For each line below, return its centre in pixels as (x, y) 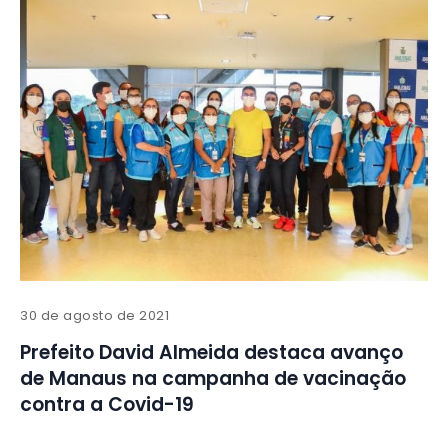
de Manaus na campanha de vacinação (213, 379)
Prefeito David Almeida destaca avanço (211, 353)
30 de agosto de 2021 (95, 316)
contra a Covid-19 (107, 405)
